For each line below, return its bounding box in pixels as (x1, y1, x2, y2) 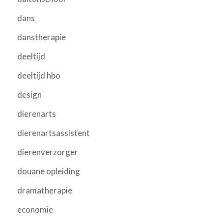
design (17, 89, 42, 100)
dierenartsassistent (17, 127, 90, 138)
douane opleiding (17, 165, 80, 176)
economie (17, 204, 53, 215)
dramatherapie (17, 185, 72, 195)
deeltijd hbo (17, 70, 60, 81)
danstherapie (17, 31, 66, 42)
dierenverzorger (17, 146, 78, 157)
